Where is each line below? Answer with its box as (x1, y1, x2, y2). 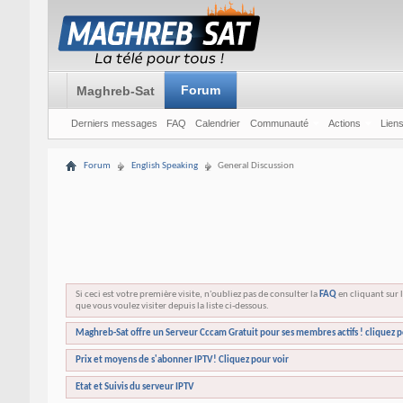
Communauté (249, 118, 309, 129)
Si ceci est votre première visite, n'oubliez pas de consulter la (75, 290, 319, 300)
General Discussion (217, 161, 294, 171)
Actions (327, 118, 361, 129)
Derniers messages (70, 118, 157, 129)
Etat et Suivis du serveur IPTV (75, 382, 194, 392)
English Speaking (130, 161, 198, 171)
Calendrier (194, 118, 240, 129)
